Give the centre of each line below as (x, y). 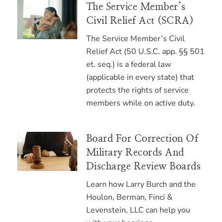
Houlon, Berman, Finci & (129, 197)
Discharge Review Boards (143, 166)
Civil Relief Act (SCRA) (140, 21)
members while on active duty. (140, 103)
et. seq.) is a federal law (128, 64)
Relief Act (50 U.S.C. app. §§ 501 (145, 51)
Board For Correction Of (142, 139)
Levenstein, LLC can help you (138, 210)
